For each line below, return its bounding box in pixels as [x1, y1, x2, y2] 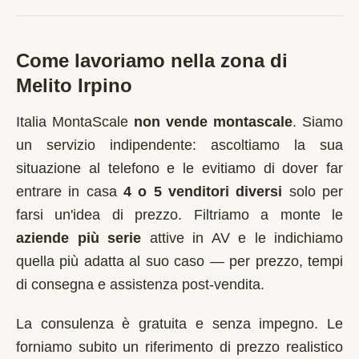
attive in [141, 230, 204, 246]
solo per [282, 184, 344, 200]
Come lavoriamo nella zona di [16, 50, 288, 71]
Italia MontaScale [16, 114, 134, 130]
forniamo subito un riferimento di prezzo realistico [16, 339, 343, 355]
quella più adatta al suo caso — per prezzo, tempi [16, 253, 343, 269]
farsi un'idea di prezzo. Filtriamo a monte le [16, 207, 343, 223]
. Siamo [292, 114, 343, 130]
